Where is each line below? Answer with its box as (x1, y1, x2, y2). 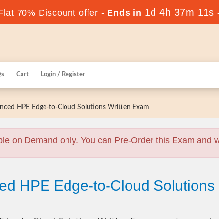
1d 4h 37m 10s (144, 7, 215, 18)
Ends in (104, 8, 145, 18)
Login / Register (41, 71, 85, 78)
